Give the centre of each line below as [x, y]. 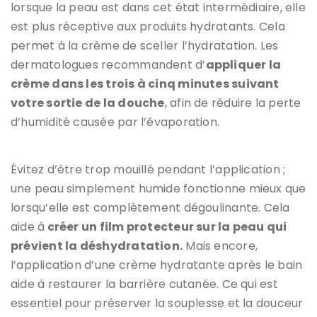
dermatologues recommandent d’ [108, 64]
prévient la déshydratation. [97, 246]
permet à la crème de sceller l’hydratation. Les [145, 45]
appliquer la [243, 64]
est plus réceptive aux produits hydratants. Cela [148, 26]
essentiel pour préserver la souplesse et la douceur [157, 303]
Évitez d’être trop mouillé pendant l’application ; [148, 169]
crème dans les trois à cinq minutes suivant [145, 83]
